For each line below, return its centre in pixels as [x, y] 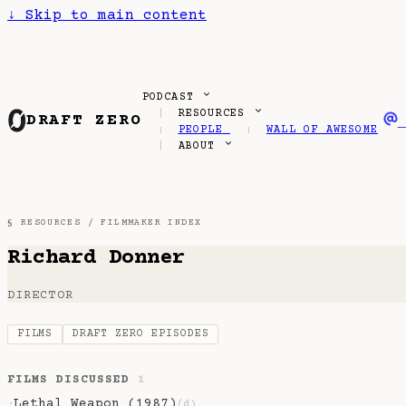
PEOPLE [200, 130]
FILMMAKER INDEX [151, 223]
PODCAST [172, 98]
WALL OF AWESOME [322, 130]
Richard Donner [96, 258]
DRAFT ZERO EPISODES [140, 334]
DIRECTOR [40, 296]
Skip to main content [111, 15]
